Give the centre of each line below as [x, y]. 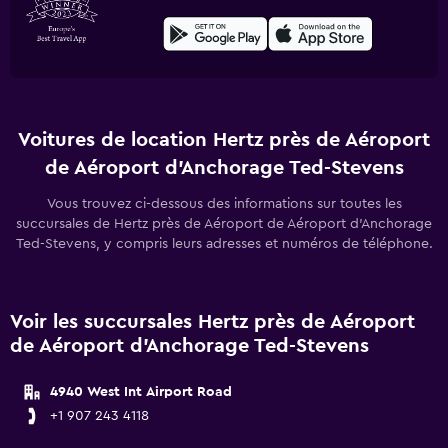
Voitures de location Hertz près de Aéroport [224, 140]
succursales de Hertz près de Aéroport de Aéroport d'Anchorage [224, 224]
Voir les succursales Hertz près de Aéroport [212, 322]
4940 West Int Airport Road [141, 392]
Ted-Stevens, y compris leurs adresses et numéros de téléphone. [224, 244]
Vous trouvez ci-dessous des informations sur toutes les [224, 204]
